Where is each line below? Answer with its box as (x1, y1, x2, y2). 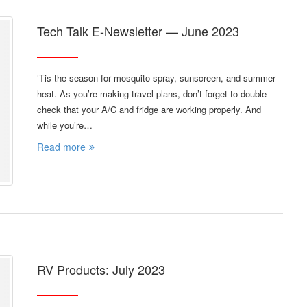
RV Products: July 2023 (37, 260, 165, 278)
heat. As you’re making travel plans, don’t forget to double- (37, 87, 269, 101)
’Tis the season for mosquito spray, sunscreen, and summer (37, 71, 275, 85)
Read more (37, 140, 86, 154)
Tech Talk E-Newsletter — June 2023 (37, 22, 239, 40)
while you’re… (37, 119, 93, 132)
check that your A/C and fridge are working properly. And (37, 103, 261, 116)
